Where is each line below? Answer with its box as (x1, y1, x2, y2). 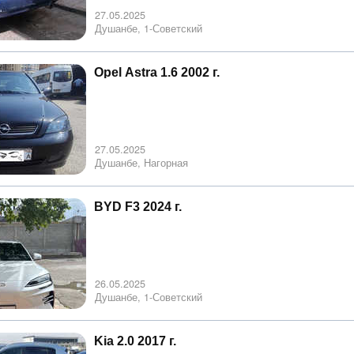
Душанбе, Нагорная (95, 155, 188, 170)
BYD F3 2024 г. (94, 199, 182, 213)
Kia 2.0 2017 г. (94, 333, 176, 348)
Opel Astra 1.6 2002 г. (94, 65, 220, 79)
